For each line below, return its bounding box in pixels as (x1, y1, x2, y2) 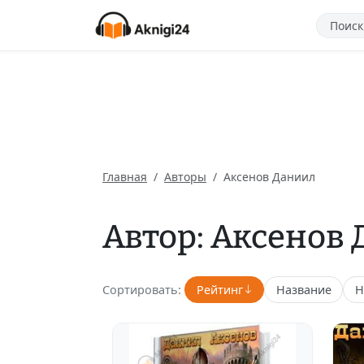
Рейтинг (196, 281, 243, 297)
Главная (102, 169, 147, 184)
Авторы (164, 169, 206, 184)
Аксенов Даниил (223, 169, 315, 184)
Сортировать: (102, 281, 181, 297)
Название (275, 281, 331, 297)
